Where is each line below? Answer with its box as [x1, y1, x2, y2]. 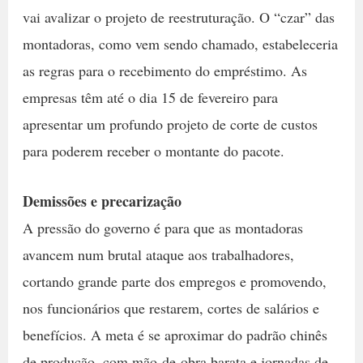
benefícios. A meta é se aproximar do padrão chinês [22, 325, 327, 345]
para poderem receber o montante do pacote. [22, 141, 284, 161]
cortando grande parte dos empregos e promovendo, [22, 271, 327, 292]
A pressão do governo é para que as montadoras [22, 218, 303, 238]
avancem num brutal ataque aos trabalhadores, [22, 245, 294, 265]
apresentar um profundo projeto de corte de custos [22, 114, 318, 135]
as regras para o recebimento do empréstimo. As [22, 61, 307, 81]
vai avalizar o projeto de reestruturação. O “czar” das [22, 7, 335, 28]
